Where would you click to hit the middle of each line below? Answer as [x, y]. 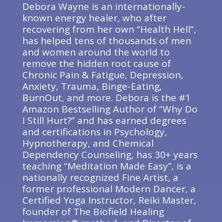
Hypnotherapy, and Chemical [88, 143]
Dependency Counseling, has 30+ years [110, 155]
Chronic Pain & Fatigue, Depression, [103, 75]
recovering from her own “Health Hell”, [109, 29]
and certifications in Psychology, [94, 132]
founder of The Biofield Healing [93, 212]
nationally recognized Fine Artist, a [100, 177]
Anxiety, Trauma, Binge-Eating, [92, 86]
